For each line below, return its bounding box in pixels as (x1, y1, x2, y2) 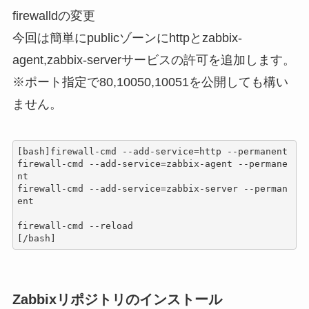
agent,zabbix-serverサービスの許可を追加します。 (12, 53, 295, 68)
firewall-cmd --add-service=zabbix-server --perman (17, 183, 288, 194)
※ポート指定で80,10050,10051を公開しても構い (12, 75, 288, 90)
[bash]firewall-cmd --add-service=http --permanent (17, 146, 288, 157)
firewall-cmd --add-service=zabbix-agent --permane (17, 158, 288, 169)
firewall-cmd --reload (17, 220, 134, 231)
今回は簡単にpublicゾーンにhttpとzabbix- (12, 31, 242, 46)
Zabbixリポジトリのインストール (12, 292, 222, 308)
